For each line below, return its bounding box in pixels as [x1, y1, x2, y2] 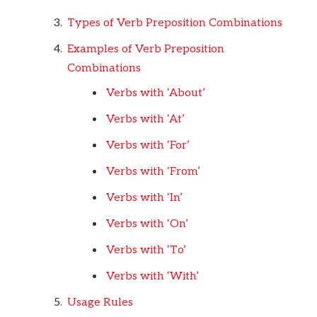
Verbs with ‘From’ [106, 164, 200, 178]
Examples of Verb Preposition [67, 42, 224, 56]
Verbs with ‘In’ [106, 190, 183, 204]
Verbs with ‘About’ [106, 86, 205, 100]
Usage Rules [67, 295, 133, 309]
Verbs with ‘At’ [106, 112, 185, 126]
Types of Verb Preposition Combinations [67, 16, 282, 30]
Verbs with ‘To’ [106, 243, 186, 257]
